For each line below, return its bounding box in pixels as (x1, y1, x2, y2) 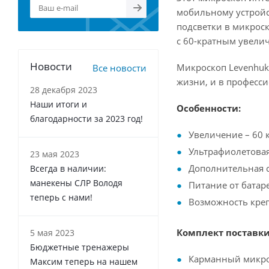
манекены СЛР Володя (30, 177, 122, 189)
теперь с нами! (30, 192, 92, 203)
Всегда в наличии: (30, 163, 106, 174)
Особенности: (177, 102, 241, 114)
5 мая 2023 (30, 227, 74, 238)
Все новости (92, 62, 147, 74)
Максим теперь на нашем (30, 256, 138, 267)
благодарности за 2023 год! (30, 113, 143, 124)
